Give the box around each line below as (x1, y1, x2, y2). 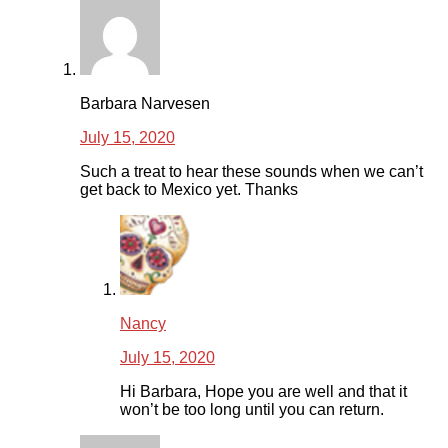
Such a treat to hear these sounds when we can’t (80, 163, 423, 181)
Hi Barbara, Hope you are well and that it (120, 383, 407, 401)
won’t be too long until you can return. (120, 401, 384, 419)
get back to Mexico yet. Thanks (80, 181, 298, 199)
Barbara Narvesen (80, 95, 210, 113)
